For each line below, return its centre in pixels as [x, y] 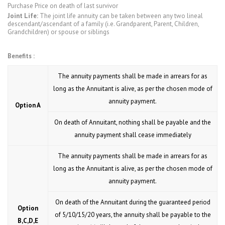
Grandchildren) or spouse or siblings [59, 32]
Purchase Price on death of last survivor [63, 6]
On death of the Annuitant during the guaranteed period [133, 202]
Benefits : [21, 56]
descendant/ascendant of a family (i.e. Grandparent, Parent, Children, [103, 24]
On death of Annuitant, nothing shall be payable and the [133, 123]
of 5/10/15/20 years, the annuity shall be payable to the [133, 215]
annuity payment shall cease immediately [133, 135]
